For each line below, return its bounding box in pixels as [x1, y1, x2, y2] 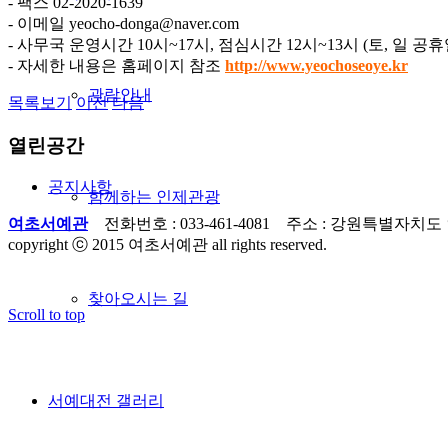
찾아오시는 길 [88, 290, 188, 307]
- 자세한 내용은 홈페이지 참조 [8, 56, 225, 74]
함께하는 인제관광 [88, 188, 220, 205]
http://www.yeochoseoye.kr [225, 56, 408, 74]
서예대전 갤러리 [48, 392, 164, 409]
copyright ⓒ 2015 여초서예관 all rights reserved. [8, 236, 327, 254]
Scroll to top [8, 306, 85, 324]
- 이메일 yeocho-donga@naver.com [8, 14, 239, 32]
